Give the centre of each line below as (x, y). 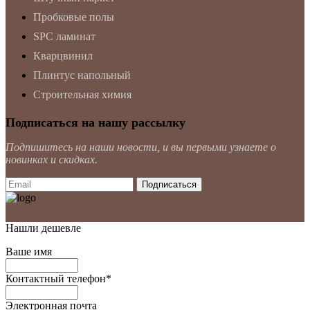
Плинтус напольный (82, 75)
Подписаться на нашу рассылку (95, 122)
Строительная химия (82, 94)
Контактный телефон (56, 278)
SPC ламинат (64, 36)
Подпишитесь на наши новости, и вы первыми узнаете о (141, 147)
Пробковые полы (74, 17)
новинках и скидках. (52, 159)
